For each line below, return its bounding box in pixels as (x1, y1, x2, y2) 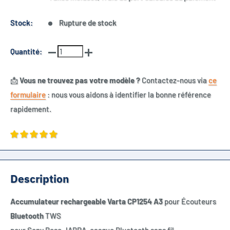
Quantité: (10, 47, 42, 56)
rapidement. (10, 104, 51, 113)
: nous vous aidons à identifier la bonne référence (46, 90, 211, 99)
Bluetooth (10, 211, 44, 221)
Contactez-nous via (140, 75, 208, 85)
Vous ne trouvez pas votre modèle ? (20, 75, 140, 85)
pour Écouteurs (163, 197, 216, 206)
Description (10, 171, 69, 186)
